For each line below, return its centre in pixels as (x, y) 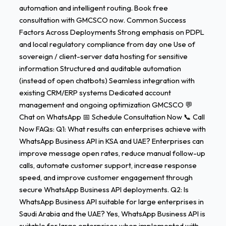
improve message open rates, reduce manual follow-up (112, 153)
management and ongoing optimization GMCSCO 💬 (106, 105)
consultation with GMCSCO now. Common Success (102, 20)
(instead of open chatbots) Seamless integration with (107, 81)
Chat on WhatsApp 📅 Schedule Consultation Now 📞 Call (112, 117)
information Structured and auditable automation (100, 69)
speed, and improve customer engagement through (106, 178)
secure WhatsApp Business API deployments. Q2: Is (104, 190)
